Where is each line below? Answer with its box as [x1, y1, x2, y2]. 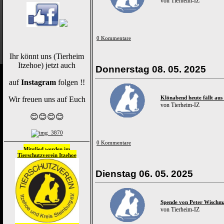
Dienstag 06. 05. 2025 [95, 168, 193, 179]
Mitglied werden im [23, 146, 70, 152]
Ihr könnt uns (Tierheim [9, 52, 84, 60]
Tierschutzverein [17, 152, 59, 158]
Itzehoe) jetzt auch [18, 61, 75, 69]
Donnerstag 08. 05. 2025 [95, 64, 206, 74]
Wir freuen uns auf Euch [8, 95, 85, 103]
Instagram [20, 78, 56, 86]
